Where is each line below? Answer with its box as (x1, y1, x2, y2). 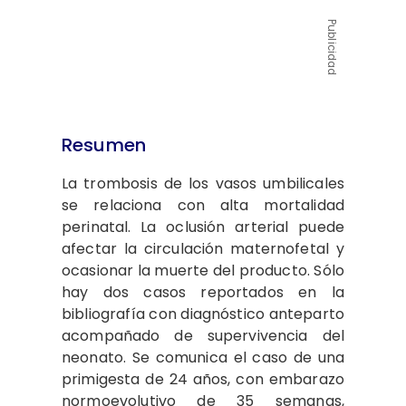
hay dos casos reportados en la (62, 282, 344, 303)
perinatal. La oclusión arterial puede (62, 217, 344, 237)
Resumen (62, 132, 147, 158)
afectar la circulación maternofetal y (62, 238, 344, 259)
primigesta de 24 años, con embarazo (62, 369, 344, 390)
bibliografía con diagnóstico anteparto (62, 304, 344, 324)
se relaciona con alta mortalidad (62, 195, 344, 216)
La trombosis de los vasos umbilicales (62, 173, 344, 194)
